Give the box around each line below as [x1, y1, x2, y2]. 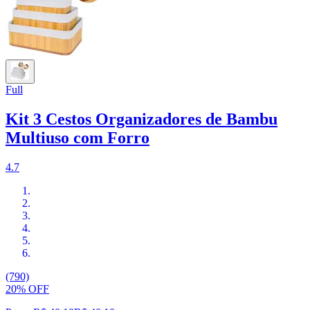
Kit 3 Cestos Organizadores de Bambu [6, 110, 277, 129]
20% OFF [6, 283, 49, 295]
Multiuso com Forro [6, 129, 149, 147]
